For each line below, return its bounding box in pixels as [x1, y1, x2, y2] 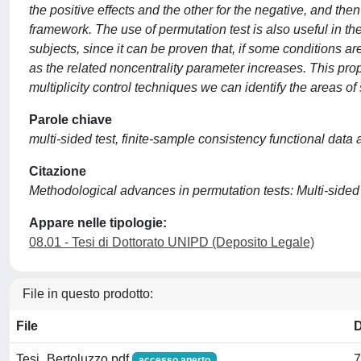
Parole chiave [29, 113, 112, 127]
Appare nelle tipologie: [29, 216, 167, 230]
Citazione [29, 164, 86, 178]
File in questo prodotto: [23, 287, 153, 301]
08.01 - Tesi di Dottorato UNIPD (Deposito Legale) [29, 235, 314, 249]
